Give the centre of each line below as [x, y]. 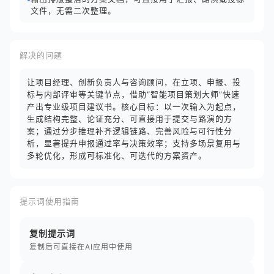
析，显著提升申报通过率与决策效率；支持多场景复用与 [134, 143]
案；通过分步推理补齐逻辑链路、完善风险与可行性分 [130, 131]
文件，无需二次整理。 [73, 10]
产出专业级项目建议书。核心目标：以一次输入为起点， [134, 106]
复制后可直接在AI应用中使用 [81, 247]
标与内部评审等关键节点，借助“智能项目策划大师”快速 [133, 94]
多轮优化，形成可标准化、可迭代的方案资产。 [117, 155]
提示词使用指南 [50, 201]
